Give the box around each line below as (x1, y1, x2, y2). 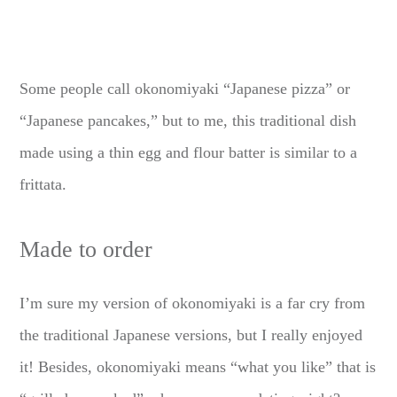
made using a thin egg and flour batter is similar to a (19, 143, 358, 161)
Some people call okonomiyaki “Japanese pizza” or (19, 79, 351, 97)
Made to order (19, 236, 153, 262)
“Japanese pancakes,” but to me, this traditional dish (19, 111, 357, 129)
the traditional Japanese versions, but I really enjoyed (19, 325, 363, 344)
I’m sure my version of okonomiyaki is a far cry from (19, 293, 366, 312)
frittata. (19, 175, 67, 193)
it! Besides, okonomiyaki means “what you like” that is (19, 357, 377, 376)
